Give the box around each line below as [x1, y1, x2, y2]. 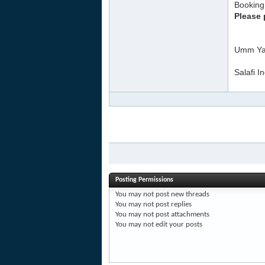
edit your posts [154, 221, 202, 228]
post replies [154, 201, 192, 208]
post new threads [154, 190, 209, 198]
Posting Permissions [115, 176, 173, 183]
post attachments [154, 211, 209, 218]
